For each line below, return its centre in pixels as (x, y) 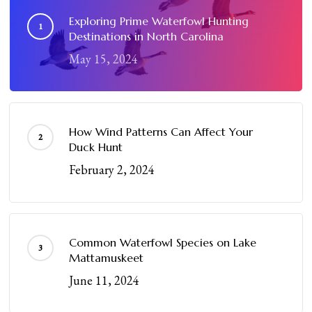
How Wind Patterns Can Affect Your (161, 132)
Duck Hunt (96, 147)
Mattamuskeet (107, 258)
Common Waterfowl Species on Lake (163, 242)
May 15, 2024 (104, 59)
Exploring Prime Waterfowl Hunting (159, 21)
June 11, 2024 (104, 280)
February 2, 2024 (112, 170)
